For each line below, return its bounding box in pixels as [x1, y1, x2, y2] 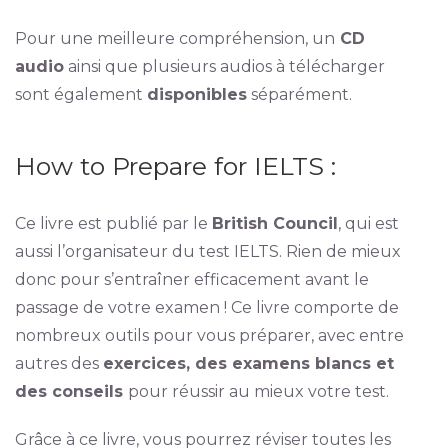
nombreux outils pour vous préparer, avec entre [14, 326, 404, 345]
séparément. [246, 85, 352, 104]
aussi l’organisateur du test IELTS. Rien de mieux [14, 242, 401, 261]
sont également [14, 85, 147, 104]
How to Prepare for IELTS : [14, 151, 336, 181]
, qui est [337, 214, 399, 233]
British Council [211, 214, 338, 233]
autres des [14, 354, 103, 373]
